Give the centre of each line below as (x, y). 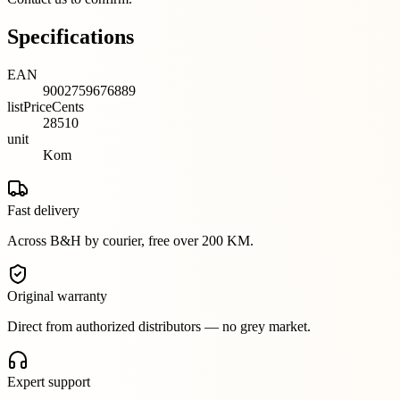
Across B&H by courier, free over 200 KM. (130, 240)
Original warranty (57, 296)
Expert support (49, 381)
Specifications (71, 36)
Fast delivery (43, 210)
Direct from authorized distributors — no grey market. (159, 326)
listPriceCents (46, 106)
